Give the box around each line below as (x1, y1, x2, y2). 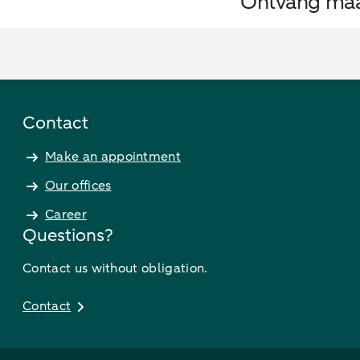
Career (45, 205, 87, 223)
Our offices (45, 176, 112, 194)
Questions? (22, 223, 113, 247)
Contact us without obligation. (22, 259, 208, 277)
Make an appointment (45, 147, 182, 166)
